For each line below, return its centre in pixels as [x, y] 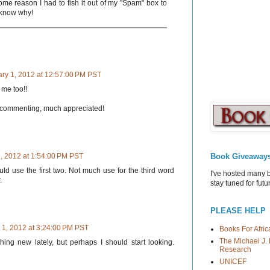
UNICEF [233, 261]
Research [235, 249]
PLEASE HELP [238, 210]
